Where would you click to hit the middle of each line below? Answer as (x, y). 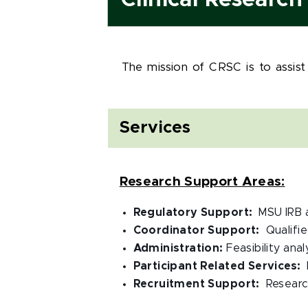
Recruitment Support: (199, 284)
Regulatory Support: (196, 212)
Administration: (178, 248)
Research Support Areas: (202, 182)
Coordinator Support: (199, 230)
